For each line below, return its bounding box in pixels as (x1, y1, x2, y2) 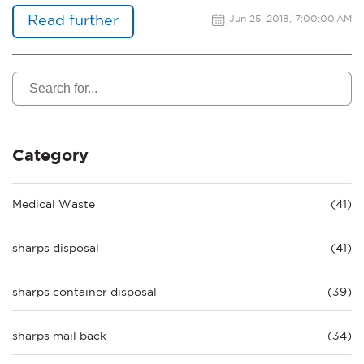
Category (12, 149, 89, 164)
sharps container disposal (12, 288, 157, 298)
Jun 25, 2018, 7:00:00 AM (229, 15, 352, 24)
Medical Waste (12, 200, 95, 210)
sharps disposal (12, 244, 99, 254)
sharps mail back (12, 331, 106, 342)
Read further (28, 14, 119, 28)
